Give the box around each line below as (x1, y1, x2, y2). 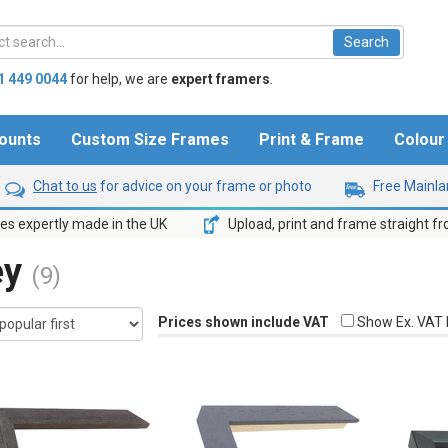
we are (124, 71, 171, 87)
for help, (66, 71, 125, 87)
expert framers (170, 71, 270, 87)
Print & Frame (259, 130, 364, 150)
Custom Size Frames (71, 130, 229, 150)
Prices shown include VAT (158, 314, 330, 330)
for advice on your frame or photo (97, 177, 312, 194)
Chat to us (33, 177, 97, 194)
